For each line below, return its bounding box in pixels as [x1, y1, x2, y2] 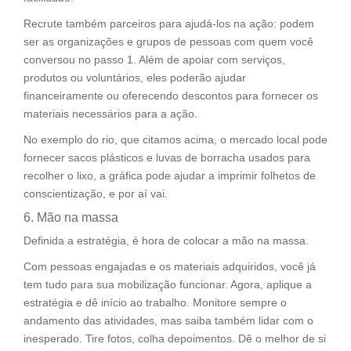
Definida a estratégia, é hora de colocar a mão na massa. [24, 233, 309, 247]
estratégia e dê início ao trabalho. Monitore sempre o [24, 295, 287, 309]
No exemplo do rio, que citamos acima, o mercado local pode [24, 132, 327, 146]
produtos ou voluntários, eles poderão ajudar [24, 71, 246, 84]
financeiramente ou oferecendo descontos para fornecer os [24, 89, 318, 102]
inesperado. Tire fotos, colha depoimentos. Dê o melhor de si [24, 331, 326, 345]
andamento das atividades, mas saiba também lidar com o [24, 313, 313, 327]
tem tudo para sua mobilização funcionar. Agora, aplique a [24, 277, 312, 291]
